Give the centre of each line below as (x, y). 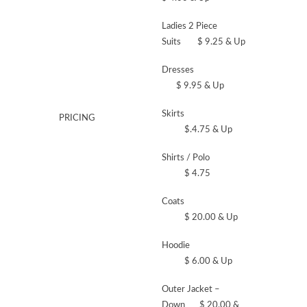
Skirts (201, 114)
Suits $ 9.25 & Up (204, 42)
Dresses (198, 70)
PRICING (77, 118)
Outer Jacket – (191, 290)
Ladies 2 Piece (189, 26)
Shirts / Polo (203, 158)
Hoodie (201, 246)
